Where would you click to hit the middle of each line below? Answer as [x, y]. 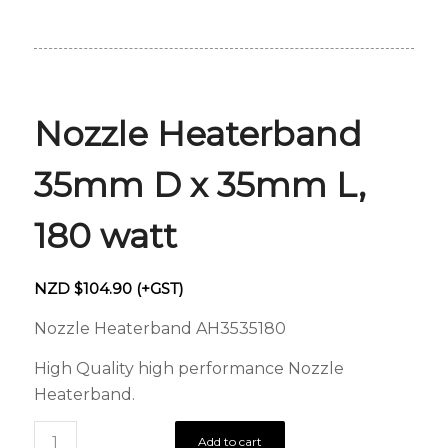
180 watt [105, 236]
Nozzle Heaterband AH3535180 [159, 329]
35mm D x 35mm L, [199, 185]
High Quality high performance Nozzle [188, 368]
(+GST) [157, 289]
